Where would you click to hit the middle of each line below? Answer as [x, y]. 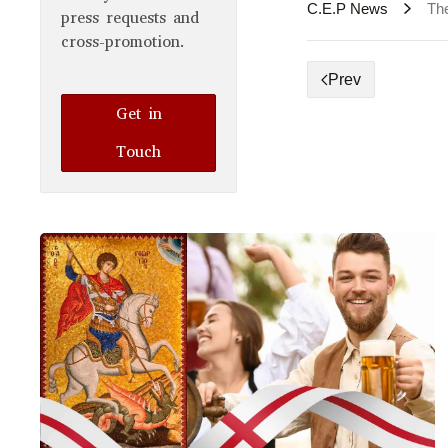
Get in [138, 114]
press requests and [130, 18]
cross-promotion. [123, 42]
